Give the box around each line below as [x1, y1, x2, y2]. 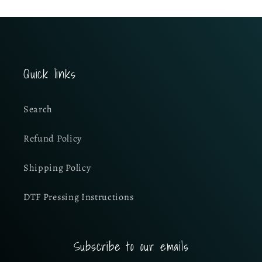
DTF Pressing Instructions [23, 191, 134, 204]
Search [23, 103, 53, 116]
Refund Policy [23, 132, 82, 146]
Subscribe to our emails [73, 236, 189, 256]
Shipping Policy [23, 161, 91, 175]
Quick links [23, 64, 76, 84]
